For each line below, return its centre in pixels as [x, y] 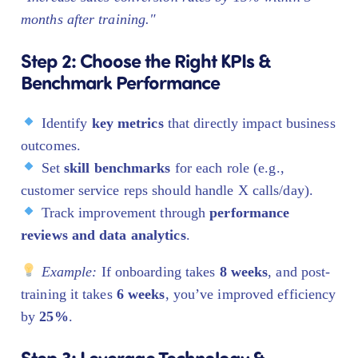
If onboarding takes [158, 271]
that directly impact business [249, 123]
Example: [69, 271]
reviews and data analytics [103, 235]
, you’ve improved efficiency [251, 294]
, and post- [299, 271]
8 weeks [244, 271]
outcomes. [51, 145]
